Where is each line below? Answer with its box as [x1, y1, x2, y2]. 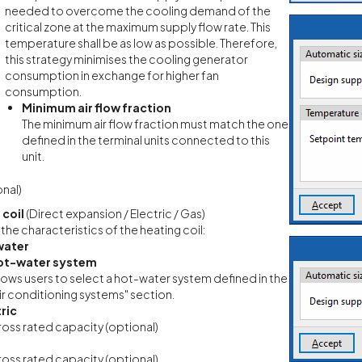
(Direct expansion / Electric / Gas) [25, 206, 205, 221]
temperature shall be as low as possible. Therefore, [4, 35, 277, 50]
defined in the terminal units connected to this [21, 132, 270, 147]
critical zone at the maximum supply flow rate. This [4, 19, 271, 34]
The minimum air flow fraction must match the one [21, 116, 288, 131]
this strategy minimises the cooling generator [4, 51, 248, 66]
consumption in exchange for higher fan [4, 67, 219, 82]
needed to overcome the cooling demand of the [4, 2, 271, 18]
